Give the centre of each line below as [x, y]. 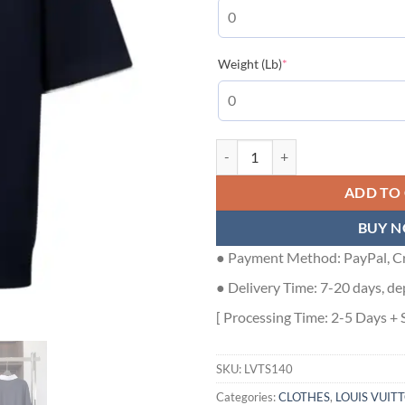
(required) [315, 62]
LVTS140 [268, 368]
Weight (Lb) [250, 63]
